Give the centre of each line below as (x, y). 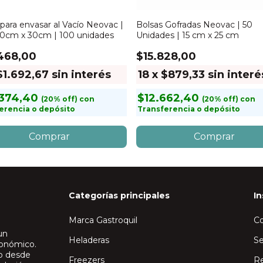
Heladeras (89, 240)
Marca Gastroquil (103, 220)
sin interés (81, 75)
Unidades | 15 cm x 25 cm (188, 35)
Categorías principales (119, 195)
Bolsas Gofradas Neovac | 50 (194, 25)
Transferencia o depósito (189, 109)
